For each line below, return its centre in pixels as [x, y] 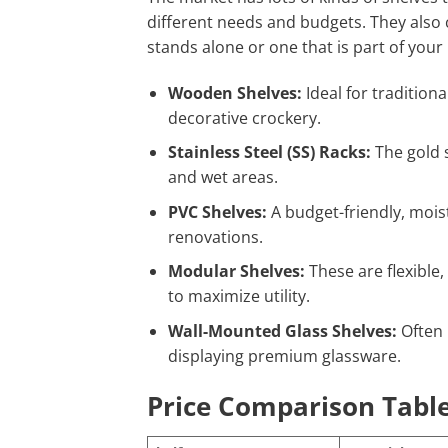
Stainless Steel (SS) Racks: [269, 152]
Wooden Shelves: [234, 92]
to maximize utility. [238, 296]
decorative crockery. [244, 117]
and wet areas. [222, 177]
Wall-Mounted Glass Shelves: [282, 331]
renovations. [215, 236]
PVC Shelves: [217, 211]
